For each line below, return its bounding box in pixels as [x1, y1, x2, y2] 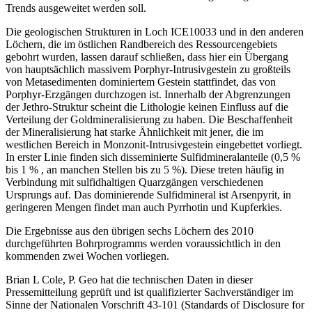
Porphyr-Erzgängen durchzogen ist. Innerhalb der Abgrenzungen [6, 88, 290, 100]
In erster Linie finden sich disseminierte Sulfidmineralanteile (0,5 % [6, 150, 300, 163]
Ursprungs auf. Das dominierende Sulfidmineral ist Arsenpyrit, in [6, 188, 291, 201]
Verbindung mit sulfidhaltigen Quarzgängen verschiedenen [6, 175, 263, 188]
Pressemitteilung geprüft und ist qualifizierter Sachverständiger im [6, 286, 293, 298]
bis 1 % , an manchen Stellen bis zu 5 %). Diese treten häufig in [6, 163, 284, 175]
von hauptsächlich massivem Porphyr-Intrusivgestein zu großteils [6, 63, 290, 75]
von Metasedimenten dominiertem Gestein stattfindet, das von [6, 75, 276, 88]
